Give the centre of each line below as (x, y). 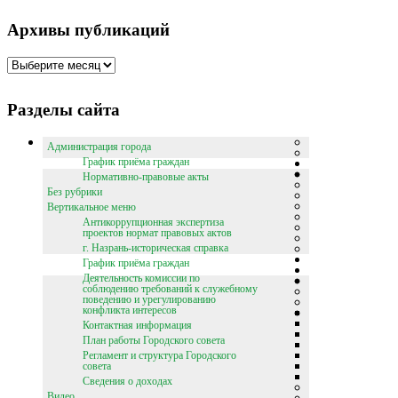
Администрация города (99, 146)
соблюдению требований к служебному (170, 288)
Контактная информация (137, 325)
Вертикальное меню (92, 207)
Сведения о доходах (127, 381)
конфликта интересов (130, 310)
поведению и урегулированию (149, 299)
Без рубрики (75, 191)
